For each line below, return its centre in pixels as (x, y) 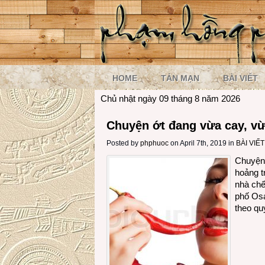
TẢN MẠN (180, 78)
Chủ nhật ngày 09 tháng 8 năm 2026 (170, 98)
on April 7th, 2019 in (201, 143)
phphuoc (154, 143)
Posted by (123, 143)
